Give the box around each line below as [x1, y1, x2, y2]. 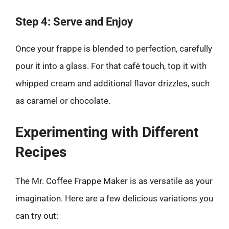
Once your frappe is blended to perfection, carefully [15, 43, 212, 54]
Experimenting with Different [15, 124, 198, 141]
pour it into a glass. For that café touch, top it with [15, 60, 207, 71]
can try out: [15, 211, 58, 221]
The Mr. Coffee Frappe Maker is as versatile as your [15, 176, 213, 186]
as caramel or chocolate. [15, 95, 110, 106]
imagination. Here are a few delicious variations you [15, 193, 213, 203]
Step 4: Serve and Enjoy [15, 15, 133, 28]
